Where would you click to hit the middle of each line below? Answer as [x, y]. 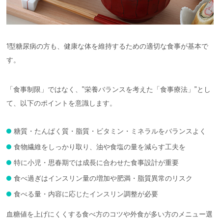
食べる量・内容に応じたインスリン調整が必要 [86, 194]
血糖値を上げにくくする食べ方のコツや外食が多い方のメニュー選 [110, 214]
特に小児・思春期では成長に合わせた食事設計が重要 [96, 162]
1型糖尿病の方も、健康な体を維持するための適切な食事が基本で [108, 46]
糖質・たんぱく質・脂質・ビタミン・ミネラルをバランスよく [110, 131]
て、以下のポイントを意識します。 [62, 103]
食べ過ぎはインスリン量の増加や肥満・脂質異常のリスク [103, 178]
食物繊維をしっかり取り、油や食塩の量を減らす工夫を [100, 147]
